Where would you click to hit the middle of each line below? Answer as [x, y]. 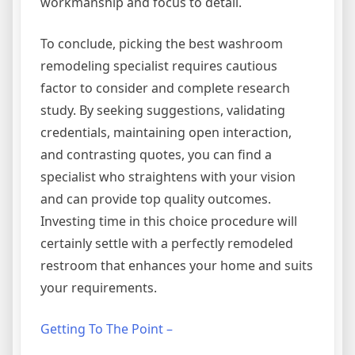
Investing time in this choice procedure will [169, 221]
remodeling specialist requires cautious [159, 66]
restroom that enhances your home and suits [177, 266]
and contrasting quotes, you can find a [156, 155]
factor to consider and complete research [165, 88]
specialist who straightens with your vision [168, 177]
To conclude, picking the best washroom [162, 44]
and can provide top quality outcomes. [156, 199]
